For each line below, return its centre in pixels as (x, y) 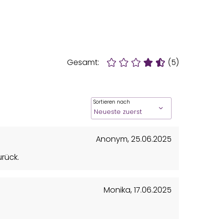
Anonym (112, 139)
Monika (117, 190)
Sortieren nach (112, 102)
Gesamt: (83, 62)
